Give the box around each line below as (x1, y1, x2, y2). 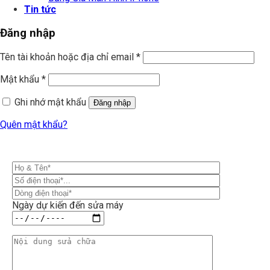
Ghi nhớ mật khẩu (14, 96, 86, 108)
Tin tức (24, 4, 56, 16)
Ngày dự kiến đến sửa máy (12, 199, 124, 211)
